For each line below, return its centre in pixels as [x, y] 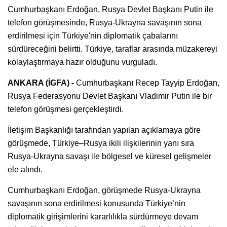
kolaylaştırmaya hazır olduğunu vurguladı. [82, 62]
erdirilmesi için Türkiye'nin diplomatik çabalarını [93, 35]
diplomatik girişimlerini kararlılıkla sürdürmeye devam [103, 216]
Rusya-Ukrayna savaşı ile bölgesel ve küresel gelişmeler [109, 156]
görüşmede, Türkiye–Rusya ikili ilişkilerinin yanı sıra [101, 143]
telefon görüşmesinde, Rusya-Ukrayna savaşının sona [105, 22]
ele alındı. [25, 169]
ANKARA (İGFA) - [42, 83]
